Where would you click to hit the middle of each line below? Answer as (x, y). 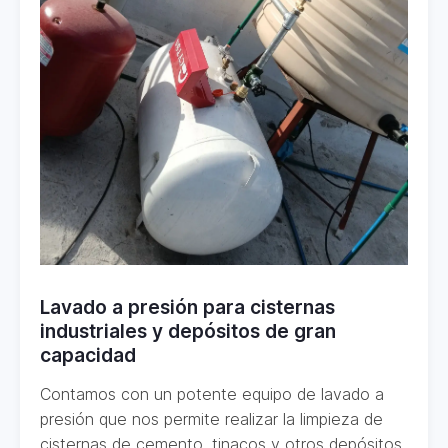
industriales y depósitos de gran (188, 330)
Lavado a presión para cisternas (187, 306)
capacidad (88, 354)
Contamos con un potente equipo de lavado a (212, 393)
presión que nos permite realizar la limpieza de (211, 418)
